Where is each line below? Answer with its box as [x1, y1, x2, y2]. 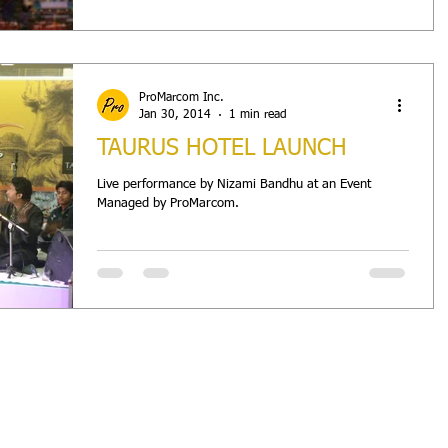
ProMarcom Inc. [139, 92, 224, 104]
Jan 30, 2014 [139, 108, 211, 121]
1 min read [229, 108, 287, 121]
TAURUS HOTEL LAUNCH [97, 137, 347, 160]
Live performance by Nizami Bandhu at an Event [97, 178, 371, 191]
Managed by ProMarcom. [97, 197, 239, 210]
